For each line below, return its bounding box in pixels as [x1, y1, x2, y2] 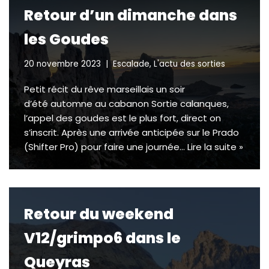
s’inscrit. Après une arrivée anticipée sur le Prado [24, 126, 239, 139]
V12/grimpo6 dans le [24, 228, 181, 249]
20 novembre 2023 [24, 58, 101, 70]
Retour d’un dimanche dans [24, 5, 237, 26]
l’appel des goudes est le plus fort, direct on [24, 112, 221, 124]
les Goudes [24, 29, 109, 50]
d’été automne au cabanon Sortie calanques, [24, 97, 229, 110]
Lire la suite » [187, 141, 243, 153]
